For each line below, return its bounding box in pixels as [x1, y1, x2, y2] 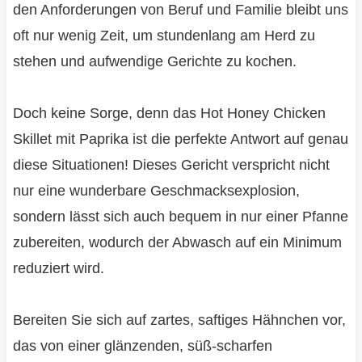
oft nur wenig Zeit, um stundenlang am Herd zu [12, 27, 315, 44]
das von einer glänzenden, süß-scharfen [12, 337, 272, 354]
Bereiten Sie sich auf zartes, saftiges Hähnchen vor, [12, 311, 346, 328]
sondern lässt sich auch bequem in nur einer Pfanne [12, 208, 348, 225]
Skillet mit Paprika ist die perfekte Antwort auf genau [12, 130, 348, 147]
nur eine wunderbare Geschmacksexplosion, [12, 182, 300, 199]
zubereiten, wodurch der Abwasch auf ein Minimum [12, 234, 342, 250]
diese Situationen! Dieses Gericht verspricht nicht [12, 156, 330, 173]
